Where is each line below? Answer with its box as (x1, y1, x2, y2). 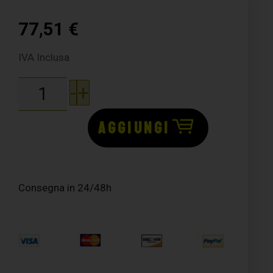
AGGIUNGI (98, 117, 171, 138)
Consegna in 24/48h (18, 181, 112, 194)
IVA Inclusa (18, 51, 70, 63)
